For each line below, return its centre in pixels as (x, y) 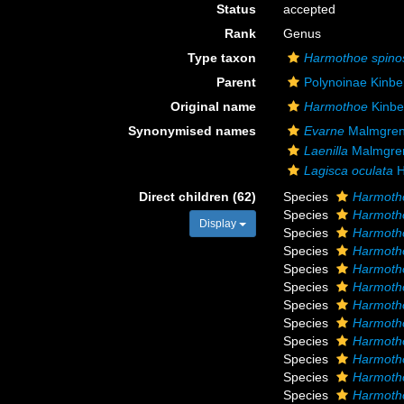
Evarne (325, 131)
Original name (214, 106)
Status (237, 9)
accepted (310, 9)
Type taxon (222, 58)
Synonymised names (193, 131)
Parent (237, 82)
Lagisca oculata (349, 170)
